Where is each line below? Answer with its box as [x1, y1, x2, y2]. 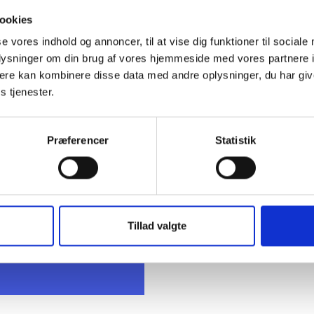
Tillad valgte [128, 219, 186, 232]
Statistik [215, 134, 256, 146]
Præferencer [47, 134, 109, 146]
